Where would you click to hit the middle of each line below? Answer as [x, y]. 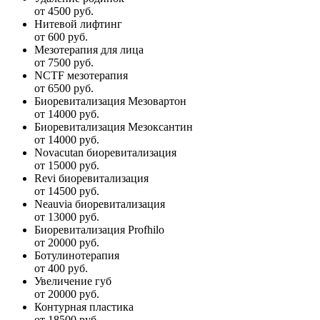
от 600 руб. [61, 36]
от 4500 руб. [64, 11]
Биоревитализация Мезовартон [110, 101]
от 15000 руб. [67, 165]
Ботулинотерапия [77, 255]
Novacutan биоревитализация [105, 152]
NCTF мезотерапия [81, 75]
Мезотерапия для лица [89, 49]
